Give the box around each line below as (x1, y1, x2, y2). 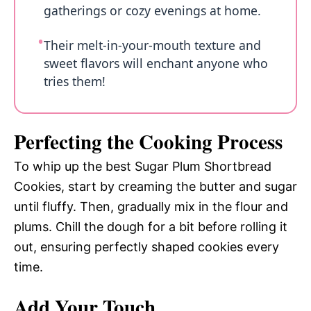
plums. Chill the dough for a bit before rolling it (14, 219, 287, 235)
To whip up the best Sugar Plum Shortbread (14, 159, 271, 174)
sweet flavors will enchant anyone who (44, 54, 268, 72)
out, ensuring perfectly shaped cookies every (14, 239, 279, 255)
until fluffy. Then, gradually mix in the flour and (14, 199, 288, 215)
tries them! (44, 72, 106, 90)
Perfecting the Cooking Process (14, 127, 283, 157)
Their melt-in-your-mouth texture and (44, 36, 261, 53)
